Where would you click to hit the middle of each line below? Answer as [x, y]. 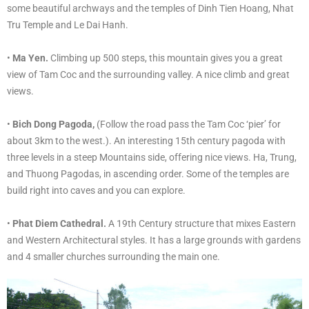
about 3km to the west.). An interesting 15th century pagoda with [146, 141]
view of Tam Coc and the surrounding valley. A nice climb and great [148, 74]
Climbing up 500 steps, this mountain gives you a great [166, 58]
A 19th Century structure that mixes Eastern [201, 223]
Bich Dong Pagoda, [53, 124]
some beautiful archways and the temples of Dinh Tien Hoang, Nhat [150, 8]
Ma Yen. [30, 58]
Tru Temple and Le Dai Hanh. [68, 25]
